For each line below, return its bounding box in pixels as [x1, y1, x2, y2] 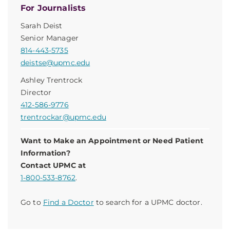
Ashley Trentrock [21, 75, 83, 85]
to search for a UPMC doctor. [93, 198, 202, 207]
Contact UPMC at [21, 161, 86, 170]
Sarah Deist [21, 21, 63, 30]
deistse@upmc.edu [21, 58, 90, 67]
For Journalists [21, 3, 86, 13]
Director [21, 88, 52, 97]
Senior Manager [21, 33, 79, 43]
